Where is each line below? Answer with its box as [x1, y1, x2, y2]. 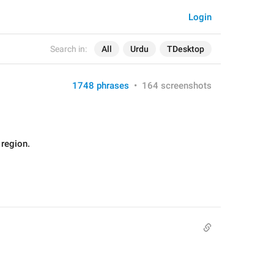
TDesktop [167, 44, 204, 54]
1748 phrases [72, 80, 129, 91]
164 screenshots [142, 80, 212, 91]
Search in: [50, 44, 87, 54]
